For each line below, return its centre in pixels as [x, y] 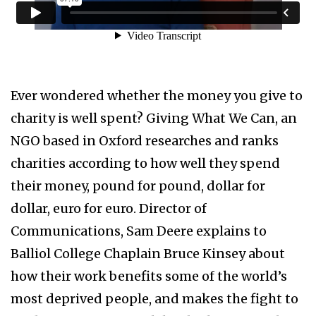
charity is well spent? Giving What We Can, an [154, 119]
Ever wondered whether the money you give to [157, 96]
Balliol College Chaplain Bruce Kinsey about [148, 254]
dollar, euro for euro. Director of [109, 209]
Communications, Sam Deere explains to [139, 231]
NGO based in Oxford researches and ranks [145, 141]
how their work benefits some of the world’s [149, 276]
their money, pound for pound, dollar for [138, 186]
